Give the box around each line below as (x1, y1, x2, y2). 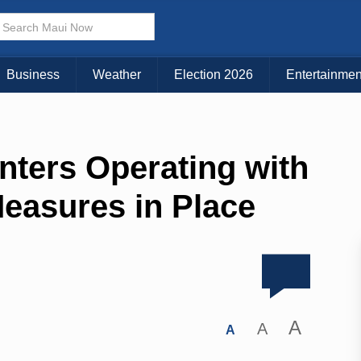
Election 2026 (174, 68, 253, 82)
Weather (93, 68, 141, 82)
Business (6, 68, 60, 82)
